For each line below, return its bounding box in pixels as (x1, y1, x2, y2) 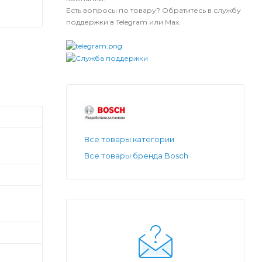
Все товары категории (84, 134, 174, 144)
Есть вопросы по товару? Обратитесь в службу (66, 6, 241, 15)
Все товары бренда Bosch (84, 150, 188, 160)
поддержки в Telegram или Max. (66, 18, 181, 26)
